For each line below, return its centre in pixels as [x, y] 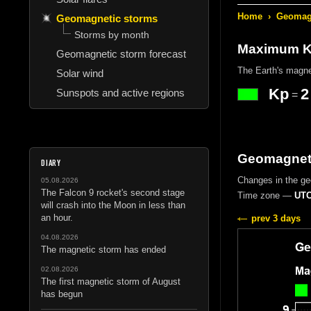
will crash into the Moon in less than [113, 205]
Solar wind [80, 73]
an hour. [57, 217]
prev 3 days [276, 218]
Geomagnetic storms [107, 18]
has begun [62, 294]
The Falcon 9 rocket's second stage [113, 192]
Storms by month [112, 34]
